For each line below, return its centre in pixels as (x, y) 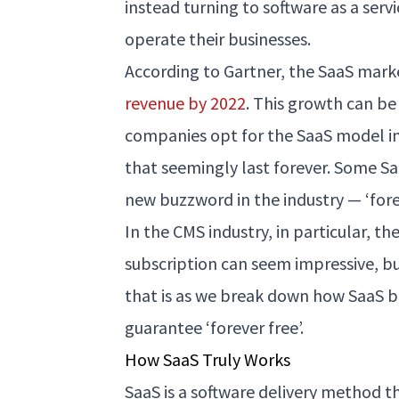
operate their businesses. (218, 38)
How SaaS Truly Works (208, 359)
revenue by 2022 (186, 102)
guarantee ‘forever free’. (215, 327)
